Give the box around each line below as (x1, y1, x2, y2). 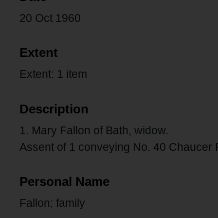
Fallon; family (19, 197, 85, 210)
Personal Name (19, 175, 109, 189)
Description (19, 102, 89, 116)
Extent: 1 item (19, 68, 87, 81)
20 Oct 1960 (19, 11, 81, 24)
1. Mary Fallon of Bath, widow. (19, 124, 168, 137)
